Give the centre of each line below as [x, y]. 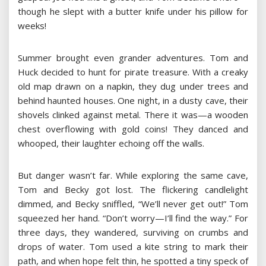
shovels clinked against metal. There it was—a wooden [133, 115]
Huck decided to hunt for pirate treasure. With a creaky [133, 72]
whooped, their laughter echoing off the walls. [111, 143]
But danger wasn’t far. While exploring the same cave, [133, 175]
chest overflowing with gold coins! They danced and [133, 129]
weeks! [32, 26]
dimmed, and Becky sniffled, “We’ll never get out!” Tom [133, 204]
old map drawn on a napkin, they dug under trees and [133, 86]
